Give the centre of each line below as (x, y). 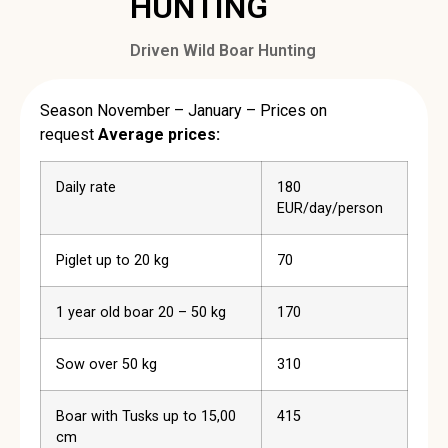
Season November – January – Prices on (183, 110)
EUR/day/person (330, 209)
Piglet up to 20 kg (112, 261)
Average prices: (159, 134)
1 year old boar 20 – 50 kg (141, 313)
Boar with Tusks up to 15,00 (146, 417)
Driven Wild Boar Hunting (223, 50)
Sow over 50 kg (106, 365)
